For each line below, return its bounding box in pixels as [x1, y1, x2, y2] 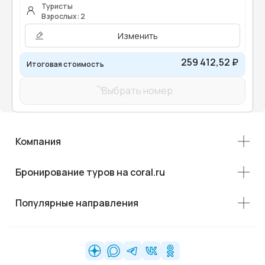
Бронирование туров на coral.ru [15, 166, 165, 179]
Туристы [41, 1, 73, 12]
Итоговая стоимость [27, 59, 104, 70]
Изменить [117, 30, 158, 41]
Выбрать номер [102, 84, 173, 98]
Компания [15, 135, 61, 148]
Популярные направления [15, 196, 138, 210]
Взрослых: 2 [41, 11, 85, 22]
